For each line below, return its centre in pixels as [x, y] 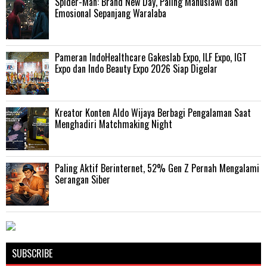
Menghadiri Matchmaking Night [114, 124]
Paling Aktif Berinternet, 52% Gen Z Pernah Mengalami [157, 168]
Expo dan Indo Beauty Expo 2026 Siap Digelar [136, 68]
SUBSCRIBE [32, 253]
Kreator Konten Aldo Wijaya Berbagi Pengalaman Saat [153, 112]
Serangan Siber [83, 179]
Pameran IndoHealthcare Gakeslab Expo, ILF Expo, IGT [151, 57]
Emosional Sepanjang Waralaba [111, 13]
